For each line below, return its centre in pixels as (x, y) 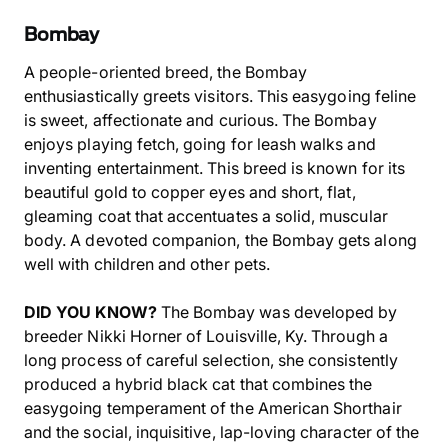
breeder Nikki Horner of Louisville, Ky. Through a (206, 336)
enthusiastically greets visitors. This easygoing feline (220, 96)
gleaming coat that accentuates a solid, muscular (206, 216)
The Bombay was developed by (277, 312)
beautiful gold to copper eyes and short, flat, (190, 192)
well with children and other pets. (147, 264)
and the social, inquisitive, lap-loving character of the (222, 432)
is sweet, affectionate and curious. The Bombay (200, 120)
